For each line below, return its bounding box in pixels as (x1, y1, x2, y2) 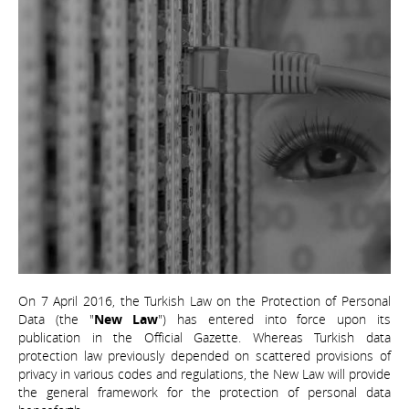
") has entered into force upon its (158, 310, 392, 329)
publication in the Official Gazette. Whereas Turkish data (18, 329, 391, 347)
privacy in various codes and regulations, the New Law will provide (18, 365, 391, 383)
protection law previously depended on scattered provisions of (18, 347, 391, 365)
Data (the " (18, 310, 94, 329)
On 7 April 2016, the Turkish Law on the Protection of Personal (18, 292, 391, 310)
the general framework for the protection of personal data (18, 383, 391, 402)
